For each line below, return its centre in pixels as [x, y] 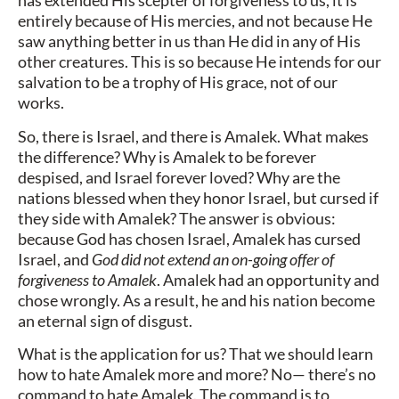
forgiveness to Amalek [87, 279]
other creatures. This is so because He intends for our [199, 62]
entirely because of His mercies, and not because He [195, 21]
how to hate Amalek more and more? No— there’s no [197, 375]
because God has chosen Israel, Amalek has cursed [189, 238]
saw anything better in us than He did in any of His [189, 41]
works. [41, 103]
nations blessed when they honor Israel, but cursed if [198, 197]
